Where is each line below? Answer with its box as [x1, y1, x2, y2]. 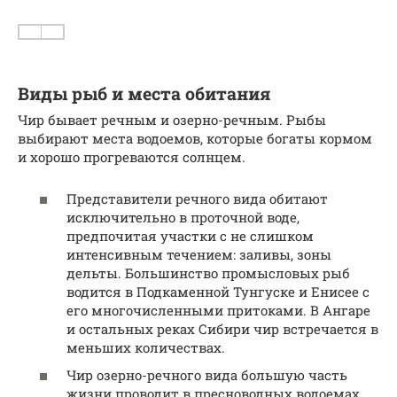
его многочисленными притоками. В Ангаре [66, 300, 370, 319]
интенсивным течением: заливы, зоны [66, 245, 331, 263]
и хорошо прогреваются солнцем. [18, 148, 245, 167]
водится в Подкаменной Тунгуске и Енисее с [66, 282, 370, 300]
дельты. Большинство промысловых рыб [66, 263, 350, 282]
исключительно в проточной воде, [66, 207, 300, 226]
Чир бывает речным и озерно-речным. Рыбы [18, 111, 326, 129]
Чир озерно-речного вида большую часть [66, 366, 347, 385]
